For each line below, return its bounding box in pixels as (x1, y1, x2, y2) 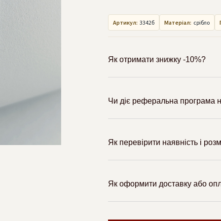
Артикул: (113, 19, 138, 26)
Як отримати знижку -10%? (108, 55, 206, 64)
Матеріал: (164, 19, 191, 26)
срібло (193, 19, 210, 26)
